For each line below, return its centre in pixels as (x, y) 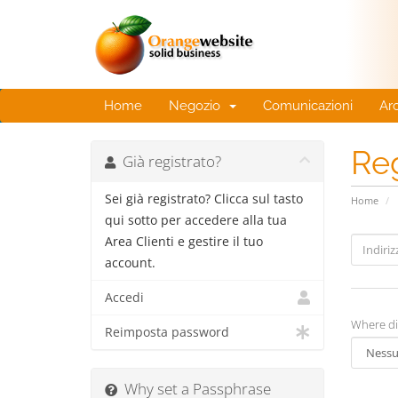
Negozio (198, 106)
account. (130, 263)
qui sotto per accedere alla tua (196, 220)
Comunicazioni (308, 106)
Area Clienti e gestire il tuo (184, 242)
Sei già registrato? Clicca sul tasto (204, 199)
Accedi (124, 298)
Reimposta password (167, 332)
